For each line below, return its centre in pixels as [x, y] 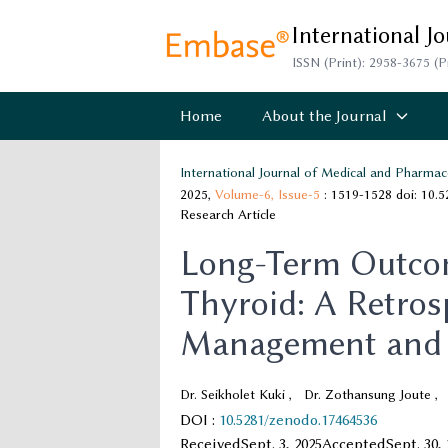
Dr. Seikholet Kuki [232, 394]
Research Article [228, 214]
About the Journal [324, 116]
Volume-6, [246, 194]
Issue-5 [299, 194]
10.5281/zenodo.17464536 [298, 420]
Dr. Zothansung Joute [367, 394]
